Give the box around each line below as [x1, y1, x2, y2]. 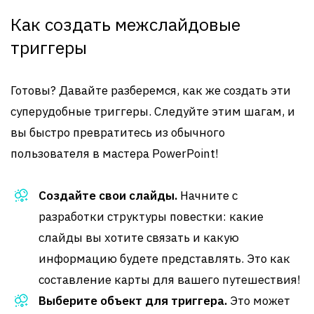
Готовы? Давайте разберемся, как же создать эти [11, 83, 291, 98]
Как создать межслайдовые [11, 13, 240, 36]
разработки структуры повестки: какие [39, 209, 264, 224]
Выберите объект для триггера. [39, 293, 227, 308]
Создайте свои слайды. [39, 188, 177, 203]
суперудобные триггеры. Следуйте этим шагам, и [11, 104, 295, 119]
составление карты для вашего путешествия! [39, 272, 301, 287]
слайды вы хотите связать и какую [39, 230, 239, 245]
